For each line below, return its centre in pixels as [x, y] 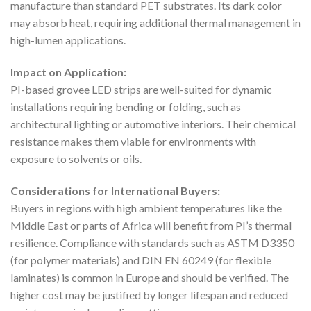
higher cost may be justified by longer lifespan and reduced [149, 294]
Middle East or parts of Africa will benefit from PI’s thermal [151, 225]
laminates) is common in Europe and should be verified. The [150, 277]
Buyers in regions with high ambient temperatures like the [146, 208]
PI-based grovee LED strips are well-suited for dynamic [141, 89]
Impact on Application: [68, 72]
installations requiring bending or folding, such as [126, 106]
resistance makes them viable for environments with [133, 141]
